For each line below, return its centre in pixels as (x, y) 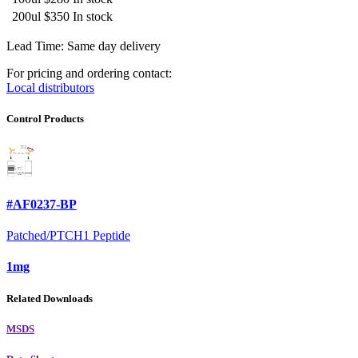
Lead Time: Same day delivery (84, 46)
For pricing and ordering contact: (89, 74)
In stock (93, 17)
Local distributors (50, 88)
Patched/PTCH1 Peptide (68, 236)
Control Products (45, 119)
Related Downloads (50, 298)
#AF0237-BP (42, 204)
